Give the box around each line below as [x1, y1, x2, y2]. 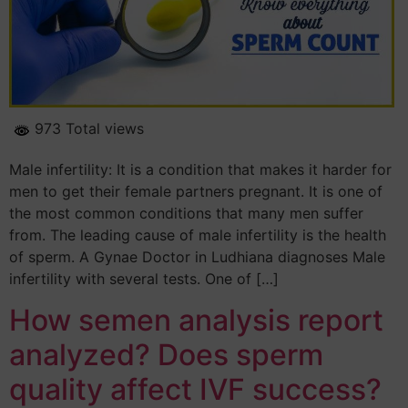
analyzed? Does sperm [9, 336, 323, 372]
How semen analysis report [9, 301, 383, 338]
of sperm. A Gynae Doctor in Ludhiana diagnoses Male [9, 248, 385, 267]
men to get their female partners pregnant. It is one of [9, 182, 382, 201]
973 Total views [30, 119, 144, 138]
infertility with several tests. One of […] [9, 270, 279, 289]
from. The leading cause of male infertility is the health [9, 226, 386, 245]
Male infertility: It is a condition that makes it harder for [9, 160, 392, 179]
